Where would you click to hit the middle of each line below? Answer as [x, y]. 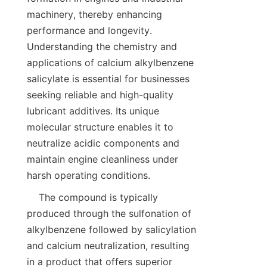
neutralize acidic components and [103, 143]
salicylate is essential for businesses [108, 79]
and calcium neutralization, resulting [108, 246]
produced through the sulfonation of [109, 214]
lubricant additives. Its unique [93, 111]
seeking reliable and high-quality [100, 95]
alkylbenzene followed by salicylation [111, 230]
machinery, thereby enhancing [94, 15]
